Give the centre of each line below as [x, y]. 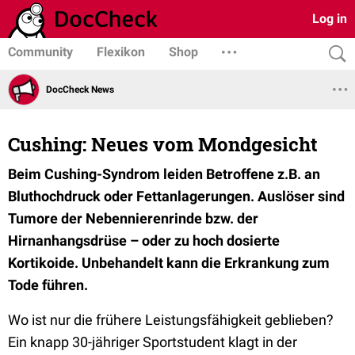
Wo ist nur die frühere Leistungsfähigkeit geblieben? [171, 320]
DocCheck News [80, 89]
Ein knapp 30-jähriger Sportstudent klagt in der [153, 342]
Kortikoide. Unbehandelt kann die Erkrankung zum [169, 263]
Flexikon [121, 52]
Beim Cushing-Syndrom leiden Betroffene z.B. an [164, 174]
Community [40, 52]
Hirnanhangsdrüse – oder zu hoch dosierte [144, 240]
